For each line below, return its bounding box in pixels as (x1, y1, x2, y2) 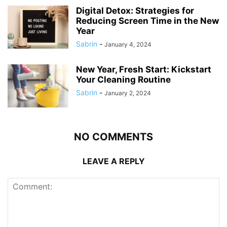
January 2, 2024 (104, 89, 151, 97)
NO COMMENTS (74, 131, 153, 143)
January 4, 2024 (104, 41, 152, 49)
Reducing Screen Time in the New (76, 16, 219, 26)
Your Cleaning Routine (76, 74, 171, 85)
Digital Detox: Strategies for (76, 6, 194, 16)
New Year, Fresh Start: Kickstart (76, 64, 211, 75)
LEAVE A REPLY (82, 156, 145, 167)
